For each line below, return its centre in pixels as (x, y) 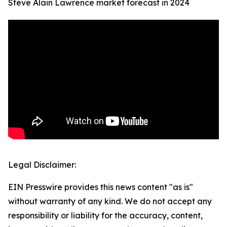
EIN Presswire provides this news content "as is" (101, 187)
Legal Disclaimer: (42, 165)
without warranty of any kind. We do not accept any (110, 201)
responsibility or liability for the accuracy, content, (105, 216)
